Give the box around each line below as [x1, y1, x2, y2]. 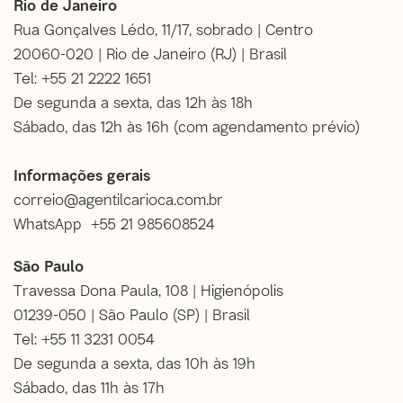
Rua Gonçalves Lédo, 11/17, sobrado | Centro [13, 19, 313, 38]
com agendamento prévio [178, 116, 355, 135]
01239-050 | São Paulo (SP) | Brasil [13, 304, 250, 323]
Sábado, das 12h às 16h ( [13, 116, 178, 135]
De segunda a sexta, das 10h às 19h [13, 353, 255, 372]
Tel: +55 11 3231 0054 [13, 328, 155, 347]
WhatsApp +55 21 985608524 [13, 213, 228, 232]
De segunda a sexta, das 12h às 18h [13, 92, 253, 111]
